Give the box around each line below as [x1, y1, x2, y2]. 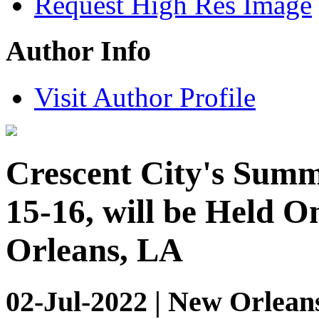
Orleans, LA [6, 231, 183, 269]
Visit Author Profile [34, 81, 256, 113]
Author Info [6, 35, 151, 68]
